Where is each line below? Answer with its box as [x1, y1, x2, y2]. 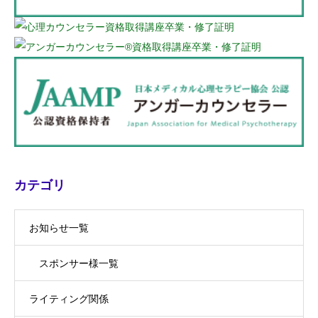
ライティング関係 [29, 293, 109, 305]
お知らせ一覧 [29, 222, 89, 234]
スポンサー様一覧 [39, 258, 119, 270]
